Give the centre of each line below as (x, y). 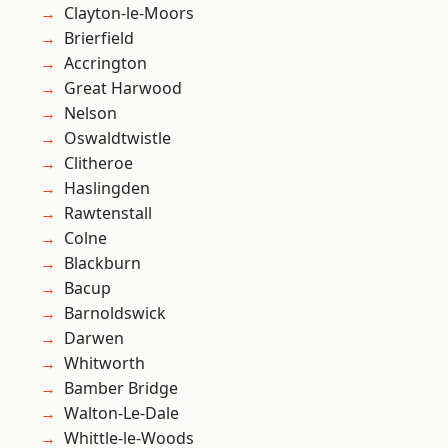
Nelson (90, 113)
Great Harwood (123, 88)
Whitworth (104, 363)
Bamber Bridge (121, 388)
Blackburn (102, 263)
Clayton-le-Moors (129, 13)
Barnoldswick (115, 313)
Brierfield (99, 38)
